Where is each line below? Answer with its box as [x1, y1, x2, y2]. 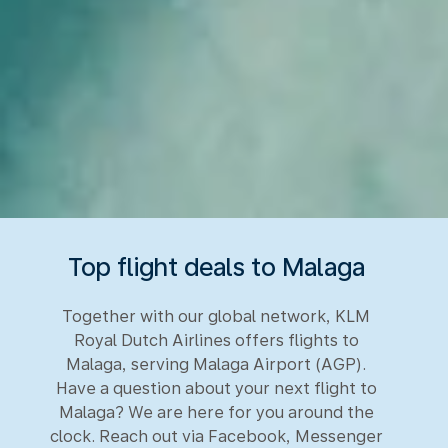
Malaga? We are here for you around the [58, 402, 374, 422]
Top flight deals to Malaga [67, 251, 365, 282]
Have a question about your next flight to [55, 378, 377, 398]
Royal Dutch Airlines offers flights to [73, 330, 359, 350]
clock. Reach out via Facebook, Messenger [49, 426, 383, 446]
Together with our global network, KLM [62, 306, 370, 326]
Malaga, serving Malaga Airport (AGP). [66, 354, 366, 374]
